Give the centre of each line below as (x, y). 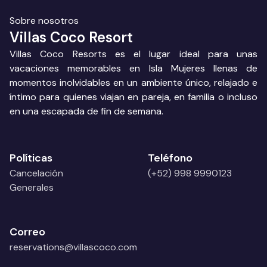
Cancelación (36, 173)
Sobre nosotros (44, 21)
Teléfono (170, 158)
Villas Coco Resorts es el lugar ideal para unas (133, 54)
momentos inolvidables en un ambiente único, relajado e (133, 83)
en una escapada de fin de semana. (86, 111)
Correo (27, 232)
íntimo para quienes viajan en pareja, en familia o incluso (133, 97)
